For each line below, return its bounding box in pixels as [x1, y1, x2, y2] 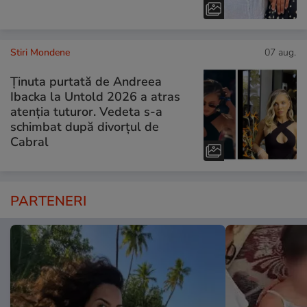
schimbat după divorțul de [10, 119, 159, 136]
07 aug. [265, 45, 296, 59]
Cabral [10, 134, 49, 151]
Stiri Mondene [10, 45, 70, 59]
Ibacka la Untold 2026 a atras [10, 88, 180, 106]
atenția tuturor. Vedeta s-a [10, 103, 162, 121]
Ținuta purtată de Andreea [10, 73, 162, 90]
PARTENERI [10, 191, 86, 210]
